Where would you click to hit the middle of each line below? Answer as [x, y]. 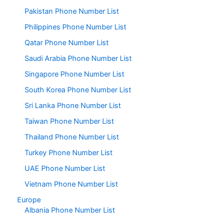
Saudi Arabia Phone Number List [78, 59]
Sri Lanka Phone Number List [73, 106]
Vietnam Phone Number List [71, 184]
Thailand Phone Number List [72, 137]
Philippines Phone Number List [75, 27]
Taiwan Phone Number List [69, 121]
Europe [29, 200]
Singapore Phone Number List [74, 74]
